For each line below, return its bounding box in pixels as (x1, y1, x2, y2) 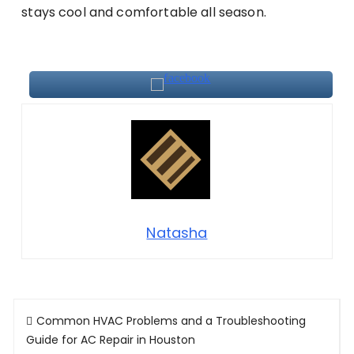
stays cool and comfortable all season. (21, 2, 266, 21)
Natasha (146, 222, 208, 243)
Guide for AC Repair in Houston (26, 331, 196, 348)
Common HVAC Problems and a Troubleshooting (36, 312, 307, 329)
